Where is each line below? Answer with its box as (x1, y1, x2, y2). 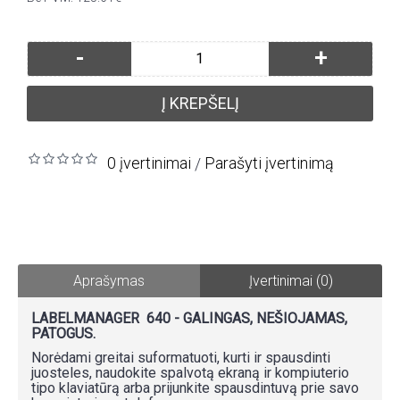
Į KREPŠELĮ (161, 93, 239, 112)
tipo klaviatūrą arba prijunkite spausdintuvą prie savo (31, 379, 359, 396)
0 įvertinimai (107, 153, 191, 172)
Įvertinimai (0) (249, 271, 333, 289)
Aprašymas (73, 271, 145, 289)
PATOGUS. (31, 324, 96, 342)
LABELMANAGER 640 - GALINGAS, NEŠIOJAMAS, (31, 309, 347, 327)
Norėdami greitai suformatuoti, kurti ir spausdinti (31, 348, 330, 366)
